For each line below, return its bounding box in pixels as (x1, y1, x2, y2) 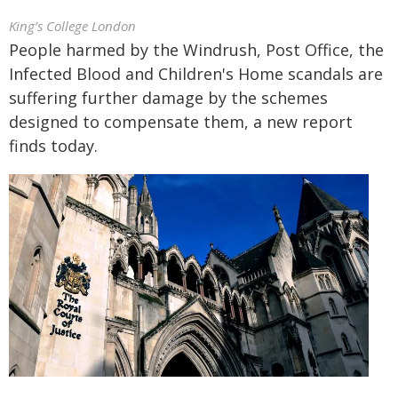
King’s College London (9, 17, 136, 35)
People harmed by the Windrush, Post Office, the (9, 39, 384, 60)
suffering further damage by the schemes (9, 87, 328, 108)
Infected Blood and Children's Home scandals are (9, 63, 383, 84)
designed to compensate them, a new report (9, 111, 353, 132)
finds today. (9, 135, 98, 156)
